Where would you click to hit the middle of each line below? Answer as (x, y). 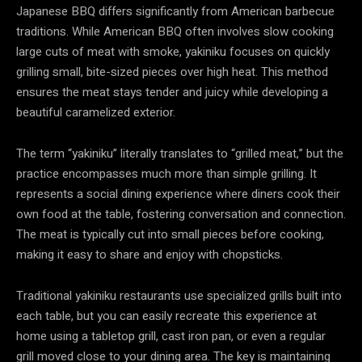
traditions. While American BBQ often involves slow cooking (175, 31)
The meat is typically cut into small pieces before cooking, (170, 234)
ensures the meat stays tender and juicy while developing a (172, 92)
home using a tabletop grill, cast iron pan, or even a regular (171, 336)
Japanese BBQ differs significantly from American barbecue (175, 11)
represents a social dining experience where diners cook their (178, 194)
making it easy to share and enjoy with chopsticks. (149, 254)
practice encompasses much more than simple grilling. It (166, 173)
